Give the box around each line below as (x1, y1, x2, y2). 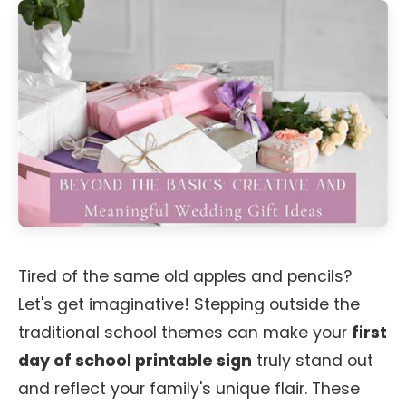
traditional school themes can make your (18, 322, 352, 343)
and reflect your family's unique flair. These (18, 378, 360, 400)
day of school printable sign (18, 350, 252, 372)
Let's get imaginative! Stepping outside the (18, 294, 360, 315)
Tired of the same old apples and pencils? (18, 266, 352, 287)
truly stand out (252, 350, 373, 372)
